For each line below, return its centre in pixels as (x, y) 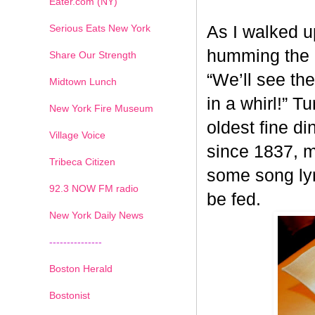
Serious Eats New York (100, 28)
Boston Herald (81, 268)
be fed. (234, 199)
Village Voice (77, 135)
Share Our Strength (93, 54)
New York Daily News (96, 215)
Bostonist (70, 295)
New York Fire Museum (101, 108)
